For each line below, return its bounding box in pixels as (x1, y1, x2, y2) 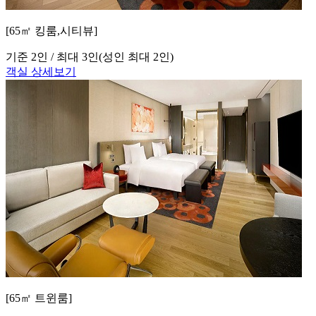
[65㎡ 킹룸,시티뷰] (6, 25, 97, 37)
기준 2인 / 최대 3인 (6, 51, 99, 63)
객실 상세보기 (6, 66, 76, 78)
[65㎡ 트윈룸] (6, 292, 72, 305)
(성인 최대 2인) (99, 51, 174, 63)
